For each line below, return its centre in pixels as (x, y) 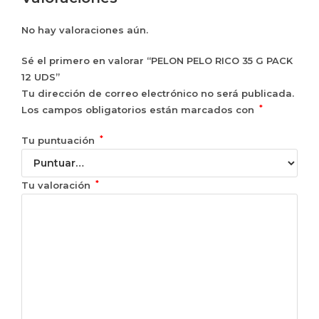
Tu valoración (57, 185)
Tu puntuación (59, 140)
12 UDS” (41, 77)
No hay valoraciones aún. (85, 30)
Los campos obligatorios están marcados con (139, 109)
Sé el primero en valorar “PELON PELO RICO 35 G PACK (157, 60)
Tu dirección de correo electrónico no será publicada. (158, 93)
